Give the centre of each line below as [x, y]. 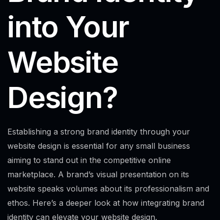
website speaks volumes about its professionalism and [108, 189]
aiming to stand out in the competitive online [89, 160]
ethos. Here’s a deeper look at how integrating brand [106, 203]
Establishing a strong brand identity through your [99, 132]
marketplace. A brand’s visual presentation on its [98, 175]
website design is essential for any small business [99, 146]
